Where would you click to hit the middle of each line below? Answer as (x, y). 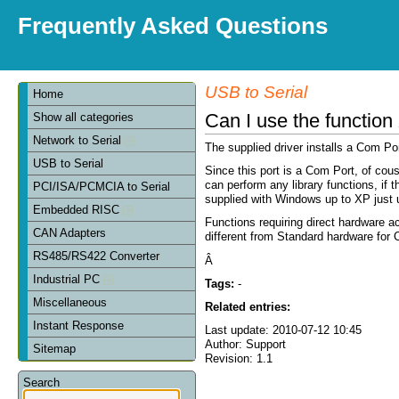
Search (41, 382)
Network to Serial (79, 140)
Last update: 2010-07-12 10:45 (283, 330)
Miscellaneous (70, 302)
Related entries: (248, 306)
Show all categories (84, 117)
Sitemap (55, 348)
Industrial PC (69, 279)
